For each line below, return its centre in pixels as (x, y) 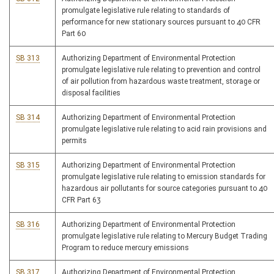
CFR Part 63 (81, 200)
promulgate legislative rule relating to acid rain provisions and (164, 129)
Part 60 (74, 34)
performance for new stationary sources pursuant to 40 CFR (161, 22)
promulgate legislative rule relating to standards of (146, 11)
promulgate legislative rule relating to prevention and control (161, 70)
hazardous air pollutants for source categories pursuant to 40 (165, 189)
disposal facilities (91, 93)
